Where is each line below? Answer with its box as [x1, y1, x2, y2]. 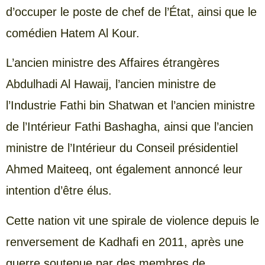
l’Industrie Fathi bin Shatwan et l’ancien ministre [6, 99, 255, 112]
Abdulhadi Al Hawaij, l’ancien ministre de [6, 77, 216, 91]
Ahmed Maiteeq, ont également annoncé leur [6, 163, 243, 176]
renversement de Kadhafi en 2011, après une [6, 235, 244, 248]
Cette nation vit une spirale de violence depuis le [6, 214, 259, 227]
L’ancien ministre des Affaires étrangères [6, 56, 219, 70]
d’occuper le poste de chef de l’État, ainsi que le [6, 5, 257, 19]
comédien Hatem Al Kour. [6, 27, 140, 40]
